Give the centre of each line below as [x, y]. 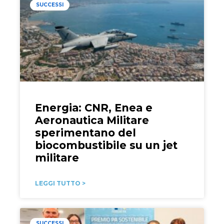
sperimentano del [85, 132]
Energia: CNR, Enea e [93, 107]
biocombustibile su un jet [106, 145]
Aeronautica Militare [92, 120]
